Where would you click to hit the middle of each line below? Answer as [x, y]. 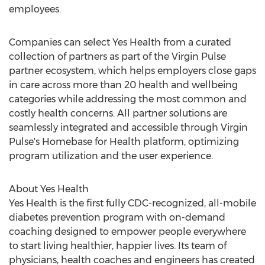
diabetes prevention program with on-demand [117, 217]
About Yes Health [49, 189]
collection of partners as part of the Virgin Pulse [117, 56]
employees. [35, 9]
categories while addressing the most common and [128, 99]
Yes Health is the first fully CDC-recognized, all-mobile [132, 203]
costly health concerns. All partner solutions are [118, 113]
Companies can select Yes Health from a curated [120, 42]
